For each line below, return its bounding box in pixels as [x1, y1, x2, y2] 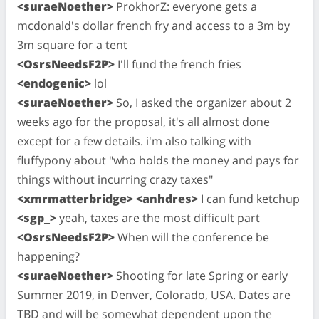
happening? [17, 248, 80, 264]
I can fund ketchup [198, 190, 300, 206]
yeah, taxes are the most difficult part [56, 209, 260, 226]
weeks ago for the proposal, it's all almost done [17, 113, 270, 130]
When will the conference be [115, 229, 269, 245]
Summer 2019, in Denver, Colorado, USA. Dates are [17, 286, 291, 303]
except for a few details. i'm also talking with [17, 132, 251, 149]
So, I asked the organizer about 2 [113, 94, 291, 110]
